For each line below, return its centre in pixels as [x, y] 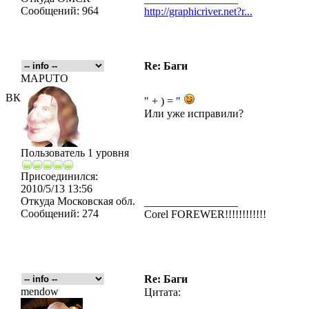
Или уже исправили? [194, 113]
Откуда [38, 201]
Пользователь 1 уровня [75, 153]
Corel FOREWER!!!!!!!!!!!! [205, 214]
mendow [40, 291]
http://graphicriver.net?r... [198, 11]
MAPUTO [44, 78]
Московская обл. [95, 201]
